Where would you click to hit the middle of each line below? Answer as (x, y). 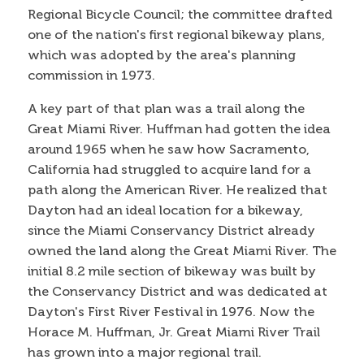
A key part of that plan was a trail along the (166, 108)
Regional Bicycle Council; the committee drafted (180, 14)
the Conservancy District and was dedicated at (177, 291)
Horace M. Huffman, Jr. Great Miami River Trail (173, 332)
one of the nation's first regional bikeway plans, (176, 35)
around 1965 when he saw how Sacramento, (168, 149)
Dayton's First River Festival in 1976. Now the (171, 312)
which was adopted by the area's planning (161, 55)
